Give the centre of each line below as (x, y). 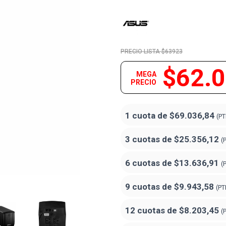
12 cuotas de (152, 210)
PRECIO (144, 82)
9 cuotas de (150, 187)
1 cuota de (147, 116)
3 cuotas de (150, 139)
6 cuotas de (150, 163)
